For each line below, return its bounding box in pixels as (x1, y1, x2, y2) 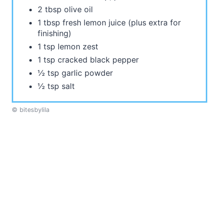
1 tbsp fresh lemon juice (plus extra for (38, 18, 181, 28)
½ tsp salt (38, 81, 75, 91)
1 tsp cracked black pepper (38, 55, 139, 65)
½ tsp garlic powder (38, 68, 113, 78)
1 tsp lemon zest (38, 42, 98, 52)
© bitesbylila (12, 106, 49, 114)
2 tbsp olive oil (38, 4, 93, 15)
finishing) (38, 28, 71, 39)
